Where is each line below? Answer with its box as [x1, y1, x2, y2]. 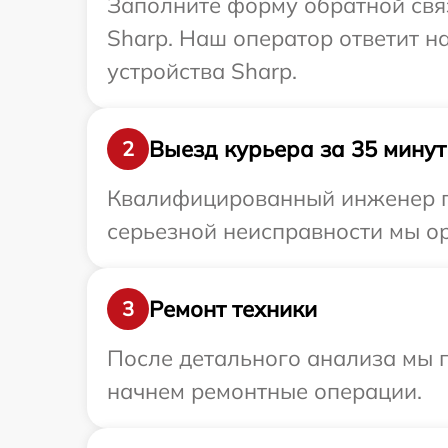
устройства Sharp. [107, 57, 297, 85]
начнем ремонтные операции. [107, 377, 422, 405]
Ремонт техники [149, 294, 317, 323]
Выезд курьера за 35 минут [149, 134, 446, 163]
